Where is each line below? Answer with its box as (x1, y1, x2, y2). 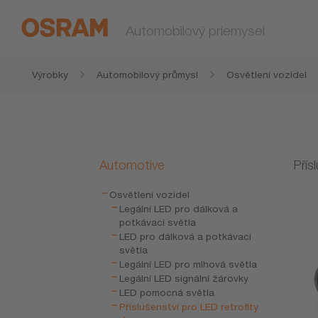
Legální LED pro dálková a (119, 203, 238, 214)
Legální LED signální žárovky (119, 273, 249, 284)
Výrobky (32, 69, 68, 80)
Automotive (99, 158, 165, 172)
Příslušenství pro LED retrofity (119, 301, 259, 312)
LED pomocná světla (119, 287, 215, 298)
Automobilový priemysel (126, 22, 265, 38)
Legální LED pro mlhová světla (119, 258, 258, 270)
